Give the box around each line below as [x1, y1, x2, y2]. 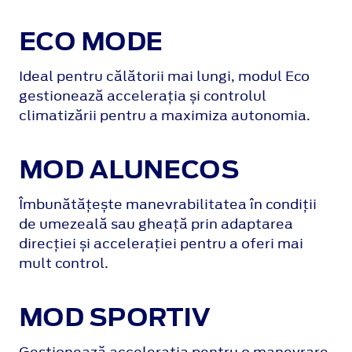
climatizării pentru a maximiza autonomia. [19, 106, 310, 126]
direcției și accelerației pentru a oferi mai [19, 234, 303, 254]
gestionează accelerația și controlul [19, 86, 266, 106]
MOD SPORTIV [19, 299, 211, 335]
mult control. [19, 254, 108, 273]
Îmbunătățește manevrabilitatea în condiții [19, 195, 317, 214]
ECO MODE [19, 24, 163, 60]
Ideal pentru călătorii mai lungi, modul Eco [19, 67, 310, 86]
